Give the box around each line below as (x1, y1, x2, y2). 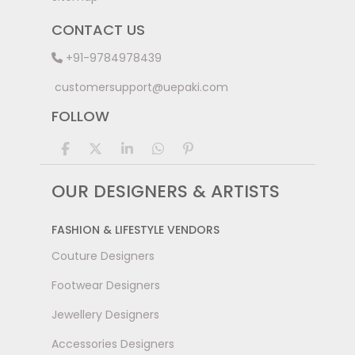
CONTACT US (52, 19, 145, 40)
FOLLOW (52, 105, 109, 126)
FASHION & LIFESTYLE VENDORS (52, 221, 219, 238)
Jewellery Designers (52, 306, 159, 323)
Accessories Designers (52, 335, 174, 352)
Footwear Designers (52, 277, 160, 293)
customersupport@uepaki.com (55, 78, 228, 95)
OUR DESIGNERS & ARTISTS (52, 178, 280, 204)
